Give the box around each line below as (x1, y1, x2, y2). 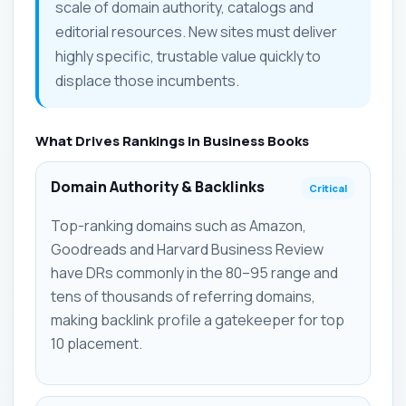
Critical (309, 181, 347, 195)
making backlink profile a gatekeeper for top (51, 310, 344, 330)
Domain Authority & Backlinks (51, 177, 265, 197)
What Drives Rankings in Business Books (35, 131, 309, 150)
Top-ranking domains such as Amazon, (51, 216, 306, 236)
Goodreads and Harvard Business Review (51, 239, 324, 259)
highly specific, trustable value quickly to (55, 46, 321, 66)
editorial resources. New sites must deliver (55, 22, 337, 42)
